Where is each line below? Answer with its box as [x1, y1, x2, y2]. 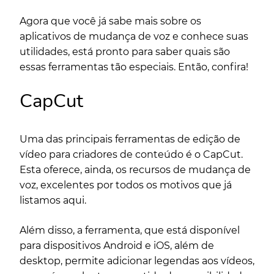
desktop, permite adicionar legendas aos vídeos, [20, 254, 254, 267]
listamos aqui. [20, 194, 89, 206]
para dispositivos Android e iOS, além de [20, 239, 214, 251]
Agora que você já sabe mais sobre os [20, 15, 201, 27]
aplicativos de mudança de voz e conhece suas [20, 30, 248, 42]
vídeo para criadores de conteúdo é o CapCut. [20, 148, 243, 160]
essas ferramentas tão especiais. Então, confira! [20, 61, 248, 73]
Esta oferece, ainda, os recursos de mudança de [20, 163, 251, 176]
